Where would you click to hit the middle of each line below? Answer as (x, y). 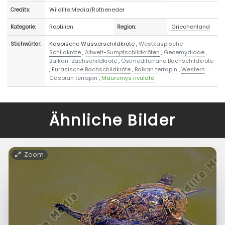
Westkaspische (161, 43)
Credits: (21, 10)
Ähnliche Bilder (113, 121)
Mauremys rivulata (128, 78)
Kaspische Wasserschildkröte (92, 43)
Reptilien (62, 26)
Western (193, 69)
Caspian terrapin (74, 78)
